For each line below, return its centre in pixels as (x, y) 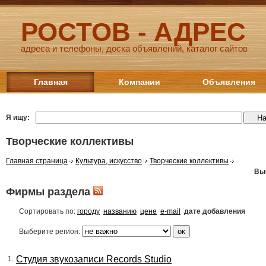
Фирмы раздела (50, 191)
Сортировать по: (48, 211)
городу (88, 211)
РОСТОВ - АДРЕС (133, 32)
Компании (140, 82)
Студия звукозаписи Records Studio (94, 259)
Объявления (229, 82)
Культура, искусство (109, 161)
